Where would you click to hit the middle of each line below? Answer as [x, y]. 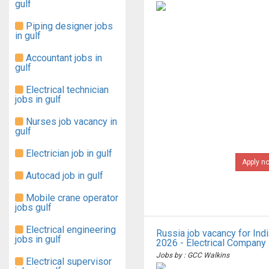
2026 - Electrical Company [211, 243]
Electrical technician [66, 90]
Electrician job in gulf [68, 153]
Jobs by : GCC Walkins [193, 255]
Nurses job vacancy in [70, 122]
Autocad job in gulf [63, 176]
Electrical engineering [70, 230]
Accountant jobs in [63, 58]
